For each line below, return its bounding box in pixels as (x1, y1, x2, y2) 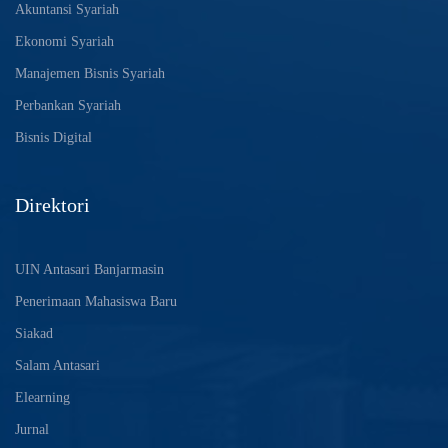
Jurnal (15, 422, 49, 438)
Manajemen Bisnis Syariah (15, 66, 165, 82)
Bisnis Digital (15, 130, 92, 146)
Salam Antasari (15, 358, 100, 374)
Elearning (15, 390, 70, 406)
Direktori (15, 194, 90, 217)
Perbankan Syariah (15, 98, 121, 114)
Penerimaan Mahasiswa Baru (15, 294, 177, 310)
